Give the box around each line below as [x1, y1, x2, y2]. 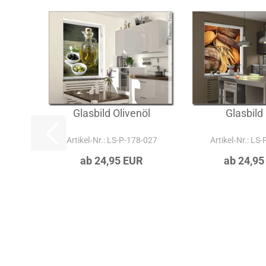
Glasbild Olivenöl [73, 138, 151, 151]
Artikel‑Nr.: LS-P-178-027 [66, 166, 157, 176]
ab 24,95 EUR [80, 185, 144, 198]
